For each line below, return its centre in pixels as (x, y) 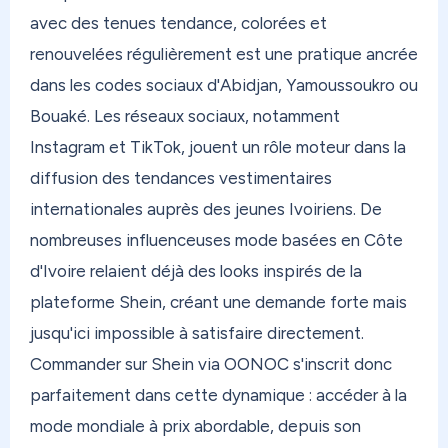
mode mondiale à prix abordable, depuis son (195, 426)
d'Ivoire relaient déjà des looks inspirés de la (196, 271)
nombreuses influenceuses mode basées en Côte (216, 240)
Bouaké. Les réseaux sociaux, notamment (185, 116)
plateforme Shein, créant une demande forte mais (218, 302)
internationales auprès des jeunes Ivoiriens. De (206, 209)
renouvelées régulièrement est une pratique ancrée (224, 54)
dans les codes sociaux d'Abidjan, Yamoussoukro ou (224, 85)
